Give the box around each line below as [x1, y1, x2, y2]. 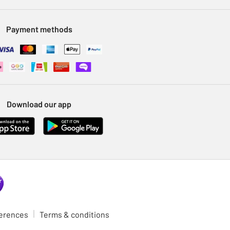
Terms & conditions [40, 209, 109, 219]
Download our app [7, 99, 71, 109]
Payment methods [6, 24, 72, 34]
